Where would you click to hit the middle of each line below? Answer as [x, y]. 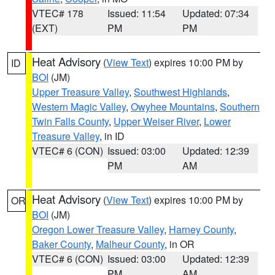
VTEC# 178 [58, 13]
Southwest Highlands [180, 92]
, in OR [180, 244]
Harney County [201, 229]
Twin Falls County [70, 121]
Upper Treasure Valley [80, 92]
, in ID [112, 136]
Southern [240, 107]
